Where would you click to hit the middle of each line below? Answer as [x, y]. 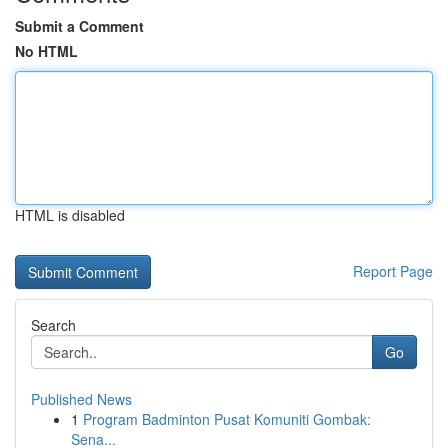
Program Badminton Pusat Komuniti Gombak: [227, 419]
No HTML [46, 51]
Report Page [393, 271]
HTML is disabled [70, 215]
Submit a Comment [79, 26]
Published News [81, 399]
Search [53, 325]
